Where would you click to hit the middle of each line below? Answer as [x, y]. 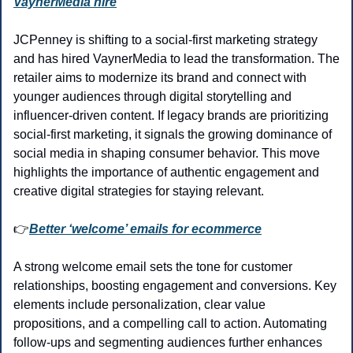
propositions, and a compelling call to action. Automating [170, 324]
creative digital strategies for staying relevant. [139, 191]
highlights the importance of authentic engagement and [166, 173]
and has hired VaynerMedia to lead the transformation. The [176, 59]
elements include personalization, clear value [139, 305]
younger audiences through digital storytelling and [152, 97]
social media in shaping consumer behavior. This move [167, 154]
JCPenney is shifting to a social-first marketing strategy [165, 40]
